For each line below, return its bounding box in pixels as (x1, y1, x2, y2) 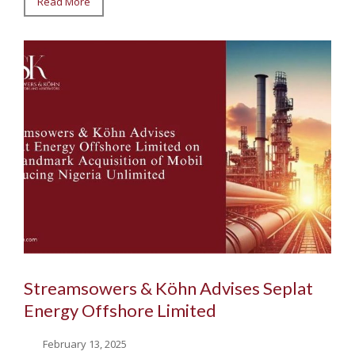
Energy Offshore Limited (24, 300, 216, 322)
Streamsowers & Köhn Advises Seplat (24, 277, 313, 300)
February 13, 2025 (43, 336, 128, 351)
